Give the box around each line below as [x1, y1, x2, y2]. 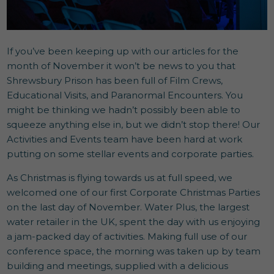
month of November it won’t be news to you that [7, 59, 236, 72]
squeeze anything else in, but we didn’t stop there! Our [7, 118, 261, 130]
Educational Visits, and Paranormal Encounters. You [7, 89, 243, 101]
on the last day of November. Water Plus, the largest [7, 201, 250, 213]
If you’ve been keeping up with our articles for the [7, 45, 239, 57]
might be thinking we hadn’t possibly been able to [7, 103, 241, 116]
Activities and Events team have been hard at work [7, 133, 243, 145]
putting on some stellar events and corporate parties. [7, 147, 254, 160]
